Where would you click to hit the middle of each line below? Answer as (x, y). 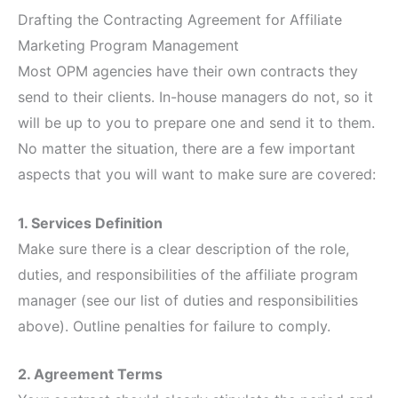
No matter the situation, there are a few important (187, 148)
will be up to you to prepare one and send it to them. (196, 122)
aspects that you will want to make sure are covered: (197, 174)
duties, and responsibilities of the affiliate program (188, 274)
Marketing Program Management (128, 45)
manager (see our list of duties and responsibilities (188, 300)
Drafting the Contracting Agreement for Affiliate (180, 19)
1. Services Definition (90, 223)
